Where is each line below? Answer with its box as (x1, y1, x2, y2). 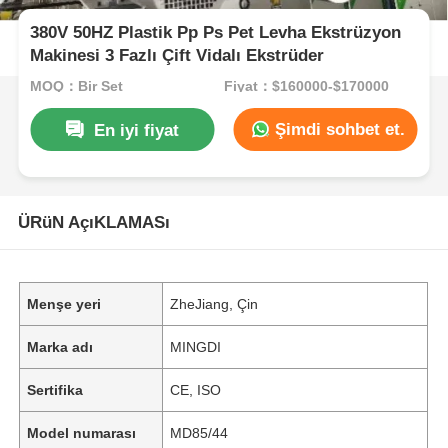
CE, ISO (170, 381, 222, 398)
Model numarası (27, 424, 137, 441)
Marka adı (27, 338, 94, 355)
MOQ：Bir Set (30, 77, 124, 94)
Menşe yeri (27, 295, 102, 312)
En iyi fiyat (94, 120, 180, 140)
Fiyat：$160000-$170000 (223, 77, 389, 94)
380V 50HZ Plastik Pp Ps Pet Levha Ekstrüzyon (30, 23, 402, 43)
